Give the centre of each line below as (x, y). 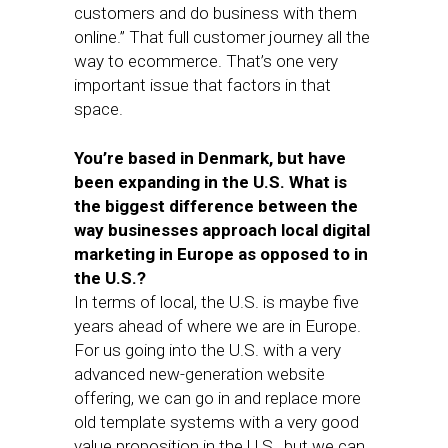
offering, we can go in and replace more (217, 398)
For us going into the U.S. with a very (207, 350)
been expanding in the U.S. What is (210, 182)
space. (98, 109)
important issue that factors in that (202, 85)
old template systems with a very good (216, 422)
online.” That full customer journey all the (222, 37)
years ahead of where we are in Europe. (217, 326)
